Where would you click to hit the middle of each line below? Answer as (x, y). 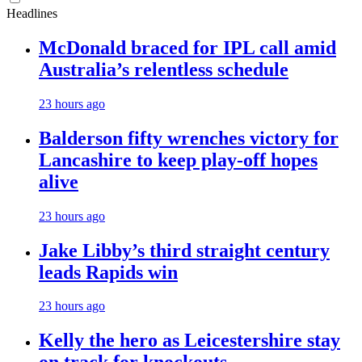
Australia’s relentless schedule (164, 69)
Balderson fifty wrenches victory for (189, 138)
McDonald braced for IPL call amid (187, 47)
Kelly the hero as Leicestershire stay (189, 341)
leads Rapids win (108, 272)
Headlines (32, 13)
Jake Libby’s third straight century (184, 250)
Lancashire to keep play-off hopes (178, 160)
